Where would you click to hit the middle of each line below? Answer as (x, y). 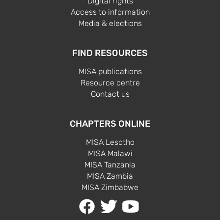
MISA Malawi (110, 154)
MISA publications (110, 72)
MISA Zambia (110, 176)
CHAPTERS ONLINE (110, 124)
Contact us (110, 94)
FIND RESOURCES (110, 53)
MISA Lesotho (110, 142)
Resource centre (110, 83)
